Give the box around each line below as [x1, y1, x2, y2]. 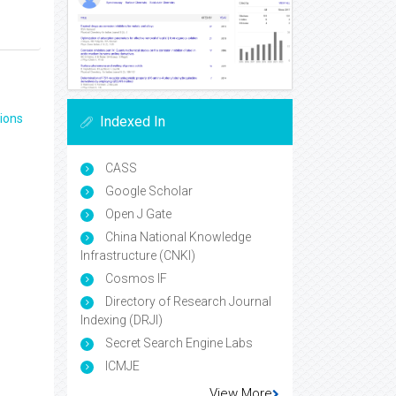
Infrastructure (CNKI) [80, 248, 195, 263]
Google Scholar [103, 184, 193, 199]
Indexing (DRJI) [80, 313, 163, 328]
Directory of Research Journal [103, 294, 271, 309]
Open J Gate [103, 207, 171, 222]
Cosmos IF [103, 271, 167, 286]
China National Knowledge [103, 230, 251, 245]
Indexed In [100, 113, 165, 131]
